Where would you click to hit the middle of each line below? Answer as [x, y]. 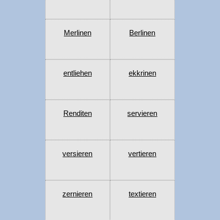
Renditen [77, 113]
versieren [78, 154]
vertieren [142, 154]
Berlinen [142, 33]
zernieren [78, 194]
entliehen [77, 73]
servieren [142, 113]
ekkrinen [142, 73]
